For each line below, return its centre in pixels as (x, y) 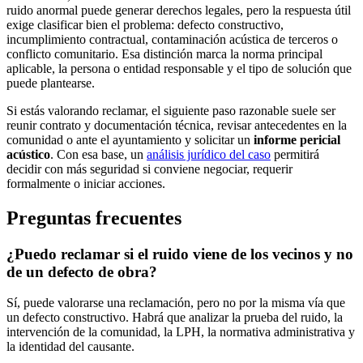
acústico (28, 154)
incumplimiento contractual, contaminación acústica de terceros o (172, 39)
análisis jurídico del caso (209, 154)
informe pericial (297, 139)
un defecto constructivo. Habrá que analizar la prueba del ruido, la (175, 318)
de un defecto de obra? (82, 271)
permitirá (295, 154)
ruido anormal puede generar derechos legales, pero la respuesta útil (179, 10)
